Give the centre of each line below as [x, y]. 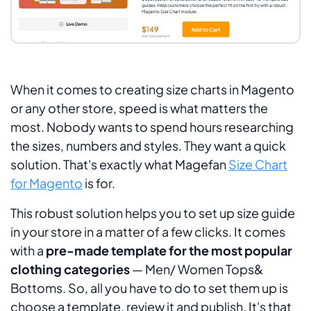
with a [27, 250]
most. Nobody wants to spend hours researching [152, 126]
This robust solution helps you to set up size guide [153, 212]
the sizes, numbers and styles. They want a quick [148, 145]
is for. [100, 183]
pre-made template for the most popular [168, 250]
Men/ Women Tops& [204, 269]
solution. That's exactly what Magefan [119, 164]
